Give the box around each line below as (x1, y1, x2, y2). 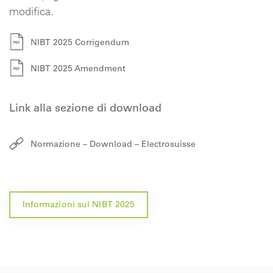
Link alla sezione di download (9, 100, 161, 115)
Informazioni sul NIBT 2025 (22, 199, 135, 210)
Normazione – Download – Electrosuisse (30, 138, 196, 149)
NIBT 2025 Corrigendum (30, 37, 129, 48)
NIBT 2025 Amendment (30, 63, 126, 74)
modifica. (9, 4, 54, 18)
